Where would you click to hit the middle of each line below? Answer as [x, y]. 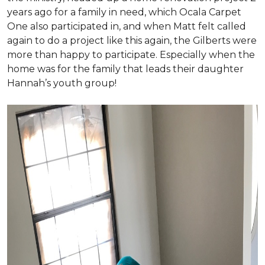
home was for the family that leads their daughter [125, 69]
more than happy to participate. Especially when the [131, 54]
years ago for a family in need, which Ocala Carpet [124, 12]
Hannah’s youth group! [62, 83]
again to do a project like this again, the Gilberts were [132, 40]
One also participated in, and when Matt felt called [127, 26]
